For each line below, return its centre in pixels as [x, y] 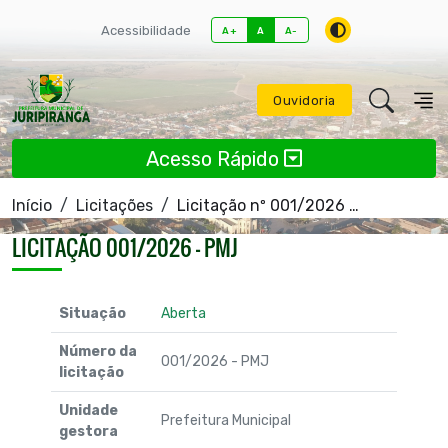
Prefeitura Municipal [225, 420]
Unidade [88, 410]
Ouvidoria [304, 100]
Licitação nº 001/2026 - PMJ [263, 205]
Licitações [114, 205]
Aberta [183, 313]
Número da [98, 351]
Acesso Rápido [215, 158]
